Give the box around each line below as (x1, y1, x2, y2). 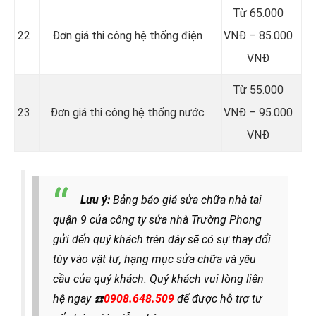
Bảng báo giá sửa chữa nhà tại (113, 193, 262, 207)
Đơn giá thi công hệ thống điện (52, 28, 202, 42)
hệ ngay (53, 291, 94, 305)
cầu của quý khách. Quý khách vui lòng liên (53, 272, 264, 286)
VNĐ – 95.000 (224, 105, 293, 119)
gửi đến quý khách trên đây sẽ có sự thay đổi (53, 232, 271, 246)
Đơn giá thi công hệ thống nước (50, 105, 205, 119)
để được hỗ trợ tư (174, 291, 262, 305)
